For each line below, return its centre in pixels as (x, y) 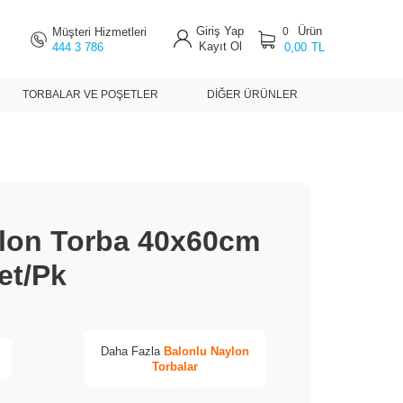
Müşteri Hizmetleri (99, 31)
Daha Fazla (133, 351)
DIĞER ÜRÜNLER (252, 94)
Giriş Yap (220, 31)
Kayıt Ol (220, 46)
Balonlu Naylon (207, 351)
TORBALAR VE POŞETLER (91, 94)
